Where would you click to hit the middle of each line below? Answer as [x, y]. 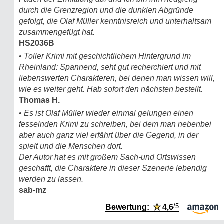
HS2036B [37, 43]
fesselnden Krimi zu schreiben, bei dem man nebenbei [115, 124]
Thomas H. [39, 100]
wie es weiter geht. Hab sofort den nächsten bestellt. [111, 89]
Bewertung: [129, 207]
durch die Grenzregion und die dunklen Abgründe [106, 10]
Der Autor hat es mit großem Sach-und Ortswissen [107, 157]
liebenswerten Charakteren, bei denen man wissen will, [117, 78]
